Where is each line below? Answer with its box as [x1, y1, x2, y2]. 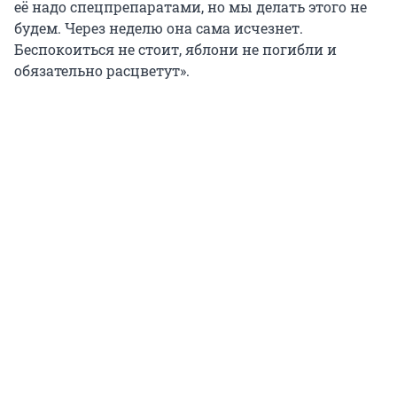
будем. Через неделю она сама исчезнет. [14, 19, 303, 38]
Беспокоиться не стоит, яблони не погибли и [14, 40, 337, 59]
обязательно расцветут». [14, 61, 190, 81]
